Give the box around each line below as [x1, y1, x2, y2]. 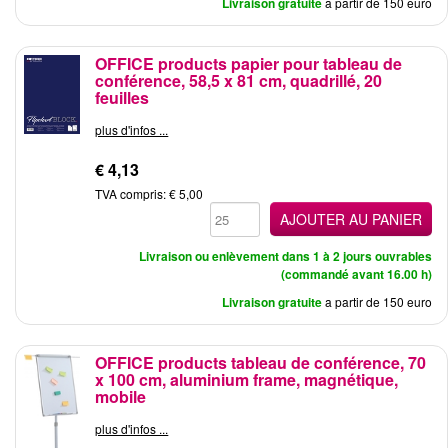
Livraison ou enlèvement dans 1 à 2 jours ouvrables [138, 247, 432, 265]
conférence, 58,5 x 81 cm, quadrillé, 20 [95, 69, 383, 92]
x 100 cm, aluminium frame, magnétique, [95, 368, 399, 391]
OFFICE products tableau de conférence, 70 [95, 351, 427, 374]
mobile [95, 385, 147, 408]
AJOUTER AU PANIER [279, 209, 422, 229]
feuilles [95, 86, 150, 109]
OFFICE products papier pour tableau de [95, 52, 403, 75]
